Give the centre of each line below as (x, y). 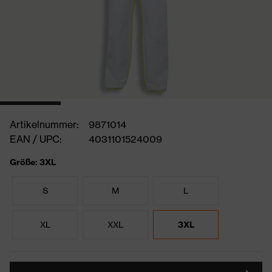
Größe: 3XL (33, 162)
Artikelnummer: (44, 124)
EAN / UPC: (36, 139)
